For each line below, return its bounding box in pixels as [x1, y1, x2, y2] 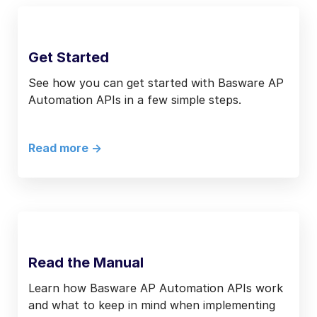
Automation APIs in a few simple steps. [28, 92, 241, 107]
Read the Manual [28, 253, 144, 271]
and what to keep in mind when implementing [28, 297, 275, 312]
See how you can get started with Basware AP [28, 75, 284, 90]
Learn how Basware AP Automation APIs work [28, 280, 283, 295]
